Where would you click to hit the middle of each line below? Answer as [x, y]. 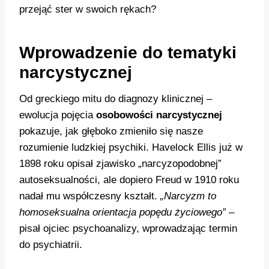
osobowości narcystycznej [159, 115]
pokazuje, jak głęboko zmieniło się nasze [111, 131]
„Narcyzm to [188, 196]
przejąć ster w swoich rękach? [88, 9]
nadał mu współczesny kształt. [90, 196]
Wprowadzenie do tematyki [128, 53]
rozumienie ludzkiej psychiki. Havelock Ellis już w [131, 147]
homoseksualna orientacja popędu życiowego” [122, 212]
